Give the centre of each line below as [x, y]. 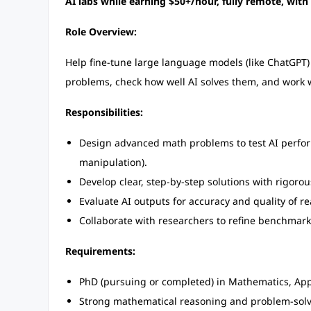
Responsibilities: [104, 112]
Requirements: [100, 251]
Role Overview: [101, 32]
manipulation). [113, 162]
